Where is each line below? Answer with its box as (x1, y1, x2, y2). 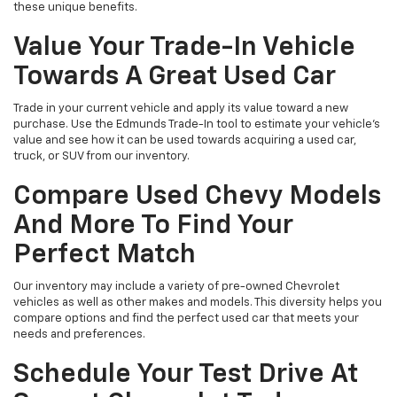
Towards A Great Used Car (13, 63, 336, 90)
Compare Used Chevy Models (13, 183, 381, 210)
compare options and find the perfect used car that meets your (13, 312, 359, 324)
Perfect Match (13, 241, 196, 269)
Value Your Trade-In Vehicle (13, 34, 355, 61)
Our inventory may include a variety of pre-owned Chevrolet (13, 280, 339, 292)
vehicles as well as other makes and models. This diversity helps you (13, 296, 382, 308)
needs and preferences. (13, 328, 145, 340)
